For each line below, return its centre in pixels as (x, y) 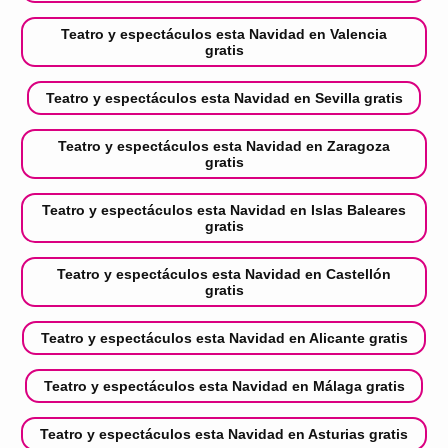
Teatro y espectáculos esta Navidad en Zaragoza (224, 146)
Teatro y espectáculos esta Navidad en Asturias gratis (224, 434)
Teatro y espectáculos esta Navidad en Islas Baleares (224, 210)
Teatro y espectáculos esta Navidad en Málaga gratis (224, 386)
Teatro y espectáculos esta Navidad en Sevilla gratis (224, 98)
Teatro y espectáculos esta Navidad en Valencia (224, 34)
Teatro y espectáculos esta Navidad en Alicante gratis (224, 338)
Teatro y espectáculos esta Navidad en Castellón (224, 274)
